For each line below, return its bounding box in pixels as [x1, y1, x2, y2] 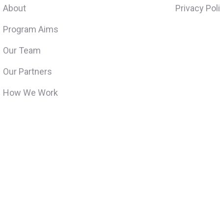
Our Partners [2, 66, 52, 77]
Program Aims [2, 24, 58, 34]
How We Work [2, 87, 58, 98]
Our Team [2, 45, 41, 55]
